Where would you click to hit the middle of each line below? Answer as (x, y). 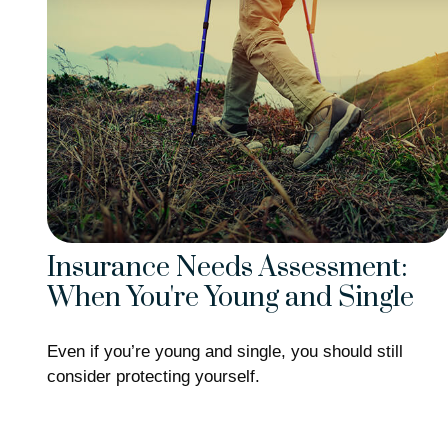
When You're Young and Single (230, 298)
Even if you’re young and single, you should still (224, 351)
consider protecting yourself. (153, 376)
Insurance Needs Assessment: (226, 268)
